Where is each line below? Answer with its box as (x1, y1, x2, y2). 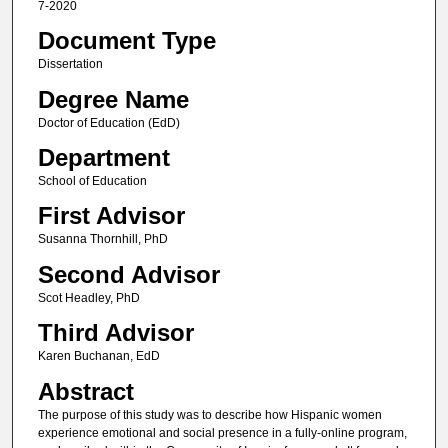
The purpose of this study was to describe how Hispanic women (37, 407, 382, 422)
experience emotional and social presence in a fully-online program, (37, 425, 407, 440)
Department (37, 144, 170, 172)
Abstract (37, 377, 134, 405)
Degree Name (37, 85, 189, 113)
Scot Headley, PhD (37, 290, 140, 305)
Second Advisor (37, 260, 220, 288)
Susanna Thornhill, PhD (37, 232, 168, 247)
